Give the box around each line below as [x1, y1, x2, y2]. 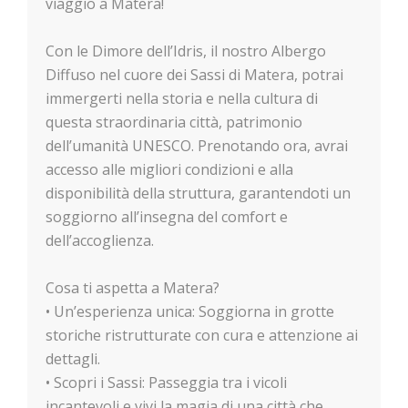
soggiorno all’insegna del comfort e [46, 207, 288, 228]
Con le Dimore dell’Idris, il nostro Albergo [46, 41, 326, 62]
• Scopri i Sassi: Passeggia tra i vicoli [46, 372, 287, 393]
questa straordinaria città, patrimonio [46, 112, 302, 133]
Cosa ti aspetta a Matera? [46, 278, 219, 299]
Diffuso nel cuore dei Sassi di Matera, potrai [46, 65, 343, 86]
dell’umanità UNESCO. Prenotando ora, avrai [46, 136, 348, 157]
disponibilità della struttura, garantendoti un [46, 183, 351, 204]
